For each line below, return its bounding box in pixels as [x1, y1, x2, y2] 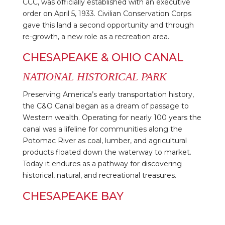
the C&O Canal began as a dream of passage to [22, 101, 189, 110]
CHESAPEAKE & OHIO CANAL [22, 50, 183, 64]
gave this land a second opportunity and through [22, 20, 194, 30]
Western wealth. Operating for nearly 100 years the [22, 113, 201, 122]
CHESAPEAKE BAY [22, 189, 124, 203]
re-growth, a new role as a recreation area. [22, 32, 169, 41]
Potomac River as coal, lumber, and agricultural [22, 136, 187, 145]
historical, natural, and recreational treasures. [22, 170, 176, 180]
